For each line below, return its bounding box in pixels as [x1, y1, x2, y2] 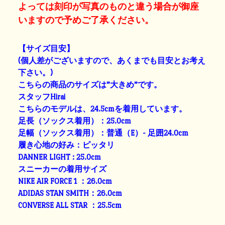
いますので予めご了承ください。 [18, 15, 154, 25]
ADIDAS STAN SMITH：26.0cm [18, 188, 123, 197]
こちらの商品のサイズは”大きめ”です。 [18, 80, 162, 89]
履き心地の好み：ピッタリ [18, 140, 115, 149]
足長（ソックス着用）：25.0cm [18, 116, 132, 125]
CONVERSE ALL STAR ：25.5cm [18, 200, 122, 209]
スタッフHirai [18, 92, 66, 101]
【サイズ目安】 [18, 44, 75, 53]
